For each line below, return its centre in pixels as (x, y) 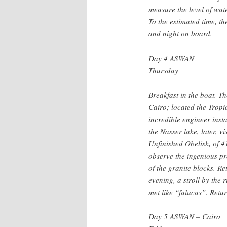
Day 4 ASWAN (171, 58)
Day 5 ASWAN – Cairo (184, 217)
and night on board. (180, 34)
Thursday (163, 70)
